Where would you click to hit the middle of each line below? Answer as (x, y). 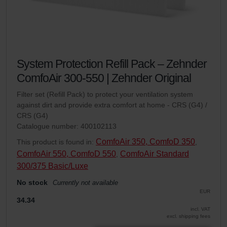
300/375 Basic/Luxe (52, 166)
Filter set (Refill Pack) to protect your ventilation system (105, 94)
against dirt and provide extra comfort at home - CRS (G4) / (112, 105)
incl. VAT (200, 209)
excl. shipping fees (188, 216)
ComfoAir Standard (155, 154)
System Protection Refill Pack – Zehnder (112, 64)
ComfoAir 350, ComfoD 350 (145, 141)
